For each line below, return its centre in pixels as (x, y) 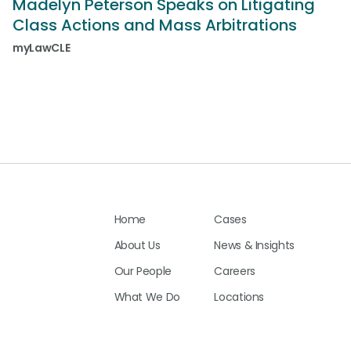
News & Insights (254, 246)
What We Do (147, 297)
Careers (235, 271)
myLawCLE (42, 48)
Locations (239, 297)
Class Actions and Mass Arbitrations (155, 25)
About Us (137, 246)
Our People (143, 271)
